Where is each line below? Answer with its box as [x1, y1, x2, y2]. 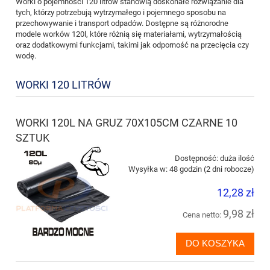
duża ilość [220, 153, 254, 163]
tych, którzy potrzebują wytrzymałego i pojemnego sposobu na [16, 8, 226, 17]
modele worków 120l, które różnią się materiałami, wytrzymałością [16, 30, 242, 39]
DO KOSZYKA [186, 238, 245, 249]
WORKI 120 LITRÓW [16, 78, 111, 92]
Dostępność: [175, 153, 218, 163]
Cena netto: [183, 210, 223, 220]
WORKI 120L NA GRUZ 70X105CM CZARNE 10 [16, 116, 237, 129]
